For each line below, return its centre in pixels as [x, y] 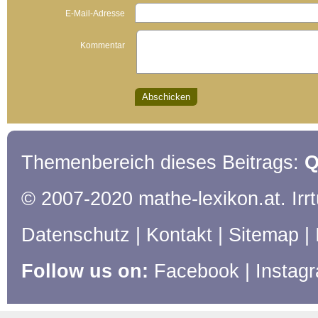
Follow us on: [88, 271]
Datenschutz [76, 235]
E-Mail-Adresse [95, 13]
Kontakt [179, 235]
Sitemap [264, 235]
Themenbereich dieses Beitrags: [163, 163]
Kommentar [103, 45]
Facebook [197, 271]
